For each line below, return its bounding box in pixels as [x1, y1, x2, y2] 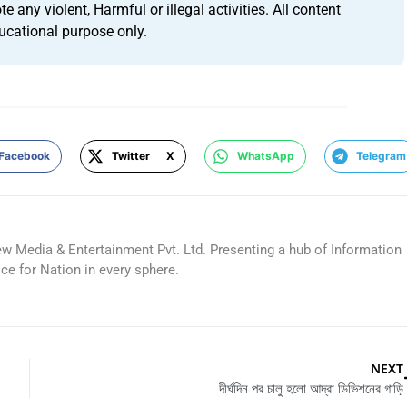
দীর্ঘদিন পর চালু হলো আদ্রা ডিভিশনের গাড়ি [219, 378, 403, 397]
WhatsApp [236, 148, 294, 163]
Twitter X [112, 148, 175, 163]
